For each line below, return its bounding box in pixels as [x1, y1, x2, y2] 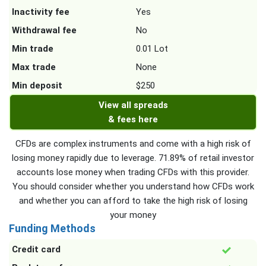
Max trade [12, 62, 56, 73]
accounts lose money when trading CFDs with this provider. [17, 167, 249, 178]
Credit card [12, 244, 61, 255]
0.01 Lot [136, 43, 168, 55]
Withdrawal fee [12, 25, 77, 36]
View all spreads [98, 100, 168, 111]
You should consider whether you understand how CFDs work [12, 181, 254, 192]
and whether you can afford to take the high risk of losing [18, 195, 248, 207]
